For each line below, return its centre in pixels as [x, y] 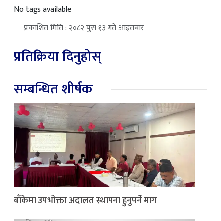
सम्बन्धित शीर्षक [53, 89]
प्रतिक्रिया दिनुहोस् [57, 57]
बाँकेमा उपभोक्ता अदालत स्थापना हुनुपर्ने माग [85, 201]
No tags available [42, 10]
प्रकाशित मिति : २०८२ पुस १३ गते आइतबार [84, 28]
